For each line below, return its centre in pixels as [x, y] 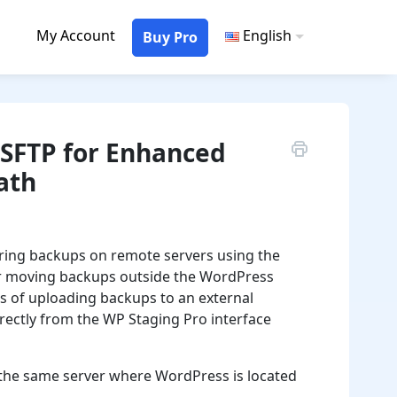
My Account [75, 35]
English [268, 35]
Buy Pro [170, 37]
